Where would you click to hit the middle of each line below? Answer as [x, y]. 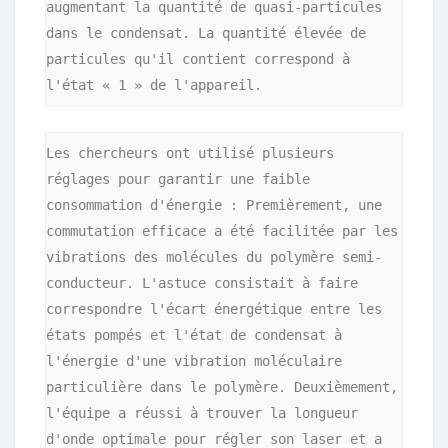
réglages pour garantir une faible [178, 178]
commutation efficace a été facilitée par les [222, 230]
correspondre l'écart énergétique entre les [214, 308]
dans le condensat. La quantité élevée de [206, 33]
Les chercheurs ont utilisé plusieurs [190, 152]
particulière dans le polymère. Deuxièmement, [222, 386]
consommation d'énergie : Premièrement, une [214, 204]
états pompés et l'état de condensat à [194, 334]
